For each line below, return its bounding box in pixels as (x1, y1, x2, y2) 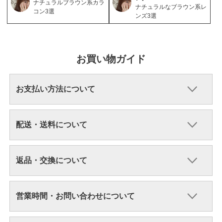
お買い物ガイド (76, 53, 146, 64)
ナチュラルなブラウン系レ (135, 3, 207, 10)
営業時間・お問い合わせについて (15, 191, 135, 200)
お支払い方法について (15, 84, 95, 93)
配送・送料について (15, 120, 87, 129)
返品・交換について (15, 156, 87, 165)
